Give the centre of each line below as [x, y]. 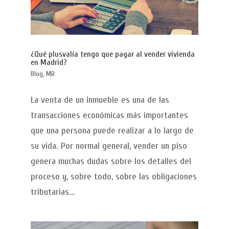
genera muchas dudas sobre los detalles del [111, 162]
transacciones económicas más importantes [109, 116]
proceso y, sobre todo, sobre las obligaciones [113, 177]
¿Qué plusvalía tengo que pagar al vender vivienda [112, 54]
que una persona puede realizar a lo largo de [112, 131]
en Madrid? [49, 63]
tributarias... [53, 192]
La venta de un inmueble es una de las [100, 100]
